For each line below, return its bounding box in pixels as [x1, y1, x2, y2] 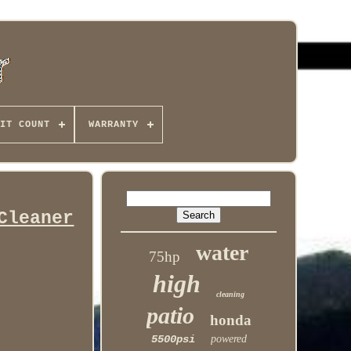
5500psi [150, 333, 195, 346]
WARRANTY [88, 119, 139, 130]
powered [210, 333, 247, 345]
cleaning [216, 290, 245, 299]
